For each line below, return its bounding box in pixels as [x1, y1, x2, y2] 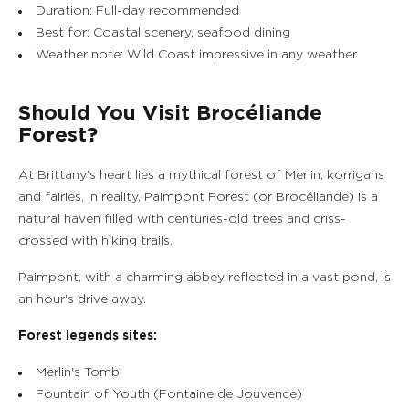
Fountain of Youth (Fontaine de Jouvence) [36, 388, 302, 401]
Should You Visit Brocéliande [18, 103, 322, 123]
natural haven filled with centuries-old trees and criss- [18, 213, 346, 225]
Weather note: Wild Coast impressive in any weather [36, 48, 357, 61]
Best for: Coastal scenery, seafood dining [36, 26, 290, 39]
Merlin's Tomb [36, 366, 120, 379]
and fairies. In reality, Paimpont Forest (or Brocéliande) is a [18, 191, 378, 204]
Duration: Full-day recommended [36, 5, 239, 17]
